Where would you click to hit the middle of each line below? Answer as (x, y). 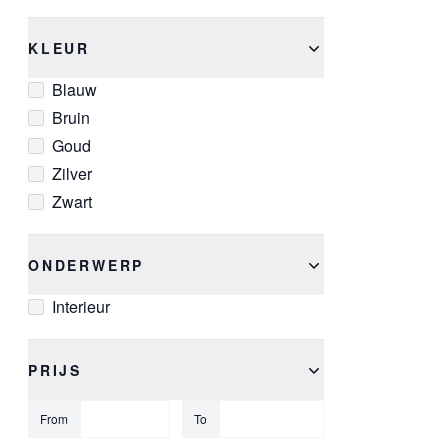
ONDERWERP (86, 265)
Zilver (72, 174)
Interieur (81, 307)
